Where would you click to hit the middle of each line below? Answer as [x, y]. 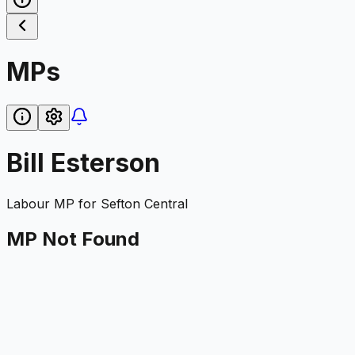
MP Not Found [73, 239]
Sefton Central [144, 203]
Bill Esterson [83, 163]
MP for [75, 203]
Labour [28, 203]
